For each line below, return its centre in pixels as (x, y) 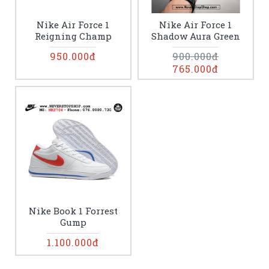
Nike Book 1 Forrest (73, 211)
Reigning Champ (73, 36)
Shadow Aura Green (195, 36)
